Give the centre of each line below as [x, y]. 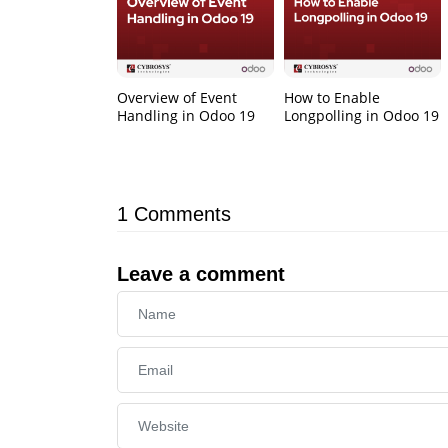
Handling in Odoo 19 [186, 116]
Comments [182, 214]
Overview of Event [177, 98]
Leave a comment [201, 274]
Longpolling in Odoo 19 [362, 116]
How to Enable [332, 98]
